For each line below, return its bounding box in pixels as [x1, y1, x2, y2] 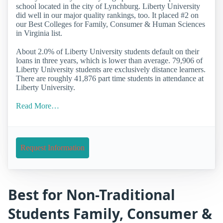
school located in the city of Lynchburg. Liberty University [16, 1, 200, 10]
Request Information [20, 143, 85, 152]
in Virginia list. [16, 28, 62, 37]
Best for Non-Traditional [8, 185, 175, 204]
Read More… [16, 102, 59, 111]
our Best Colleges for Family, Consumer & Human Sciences [16, 19, 205, 28]
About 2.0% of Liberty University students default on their [16, 47, 199, 56]
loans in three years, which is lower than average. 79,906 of [16, 56, 203, 65]
